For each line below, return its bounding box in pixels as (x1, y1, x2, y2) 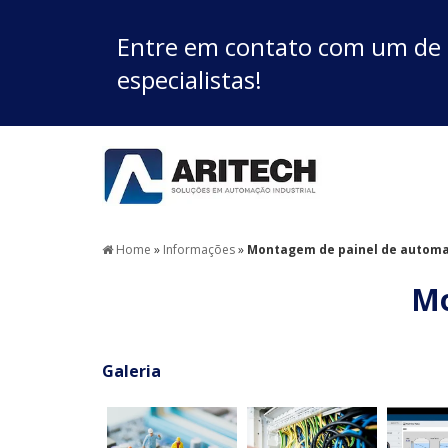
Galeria (102, 360, 161, 383)
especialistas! (117, 63, 262, 96)
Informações (163, 241, 238, 259)
